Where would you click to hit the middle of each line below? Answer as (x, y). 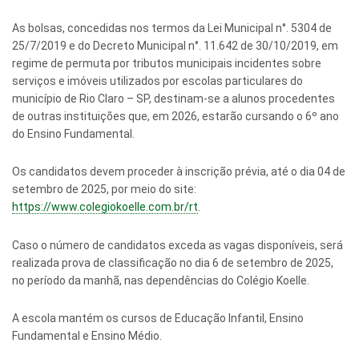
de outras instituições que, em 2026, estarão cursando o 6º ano (175, 117)
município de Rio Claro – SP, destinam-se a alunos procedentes (173, 99)
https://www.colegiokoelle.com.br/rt (105, 207)
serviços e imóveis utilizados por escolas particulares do (157, 81)
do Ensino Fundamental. (73, 134)
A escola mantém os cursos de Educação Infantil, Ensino (158, 318)
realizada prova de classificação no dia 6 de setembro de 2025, (173, 262)
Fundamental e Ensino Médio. (87, 335)
